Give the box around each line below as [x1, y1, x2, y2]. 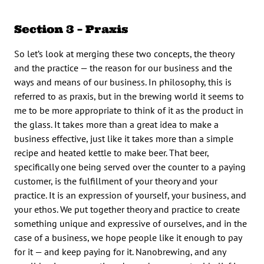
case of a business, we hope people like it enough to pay [14, 231, 242, 243]
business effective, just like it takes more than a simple [14, 132, 233, 144]
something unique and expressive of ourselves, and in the [14, 217, 247, 229]
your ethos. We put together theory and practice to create [14, 203, 240, 215]
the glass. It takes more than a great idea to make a [14, 118, 219, 130]
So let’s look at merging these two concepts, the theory [14, 47, 234, 60]
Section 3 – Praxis [14, 22, 128, 36]
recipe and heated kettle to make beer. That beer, [14, 146, 209, 159]
